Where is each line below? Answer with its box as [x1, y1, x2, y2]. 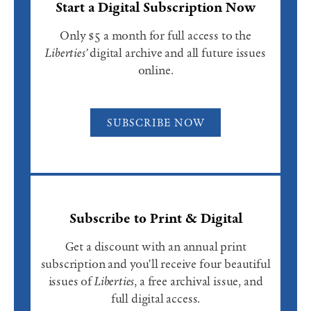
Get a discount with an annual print [65, 239, 246, 254]
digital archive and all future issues [87, 46, 266, 61]
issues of [48, 274, 94, 289]
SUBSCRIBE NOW [106, 116, 205, 130]
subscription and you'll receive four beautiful [40, 256, 271, 271]
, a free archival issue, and [134, 274, 263, 289]
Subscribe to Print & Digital [69, 210, 242, 227]
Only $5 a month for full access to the [60, 28, 251, 44]
